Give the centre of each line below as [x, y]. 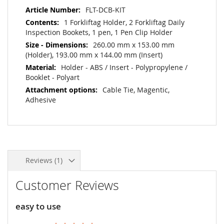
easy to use [38, 206]
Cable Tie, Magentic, [136, 90]
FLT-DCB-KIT [105, 10]
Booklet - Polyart [52, 77]
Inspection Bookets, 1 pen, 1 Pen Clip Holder [99, 32]
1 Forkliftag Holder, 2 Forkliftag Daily [124, 22]
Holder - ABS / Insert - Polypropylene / [124, 67]
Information [43, 18]
